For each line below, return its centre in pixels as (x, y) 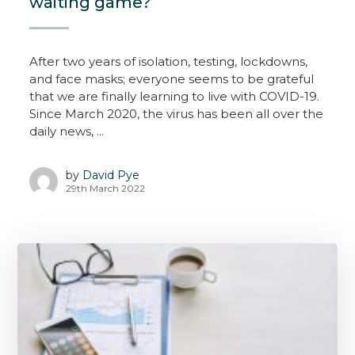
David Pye (111, 176)
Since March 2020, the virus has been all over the (177, 113)
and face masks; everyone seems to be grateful (172, 78)
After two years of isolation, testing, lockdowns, (169, 61)
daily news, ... (67, 131)
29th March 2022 (106, 189)
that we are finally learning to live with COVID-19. (175, 96)
